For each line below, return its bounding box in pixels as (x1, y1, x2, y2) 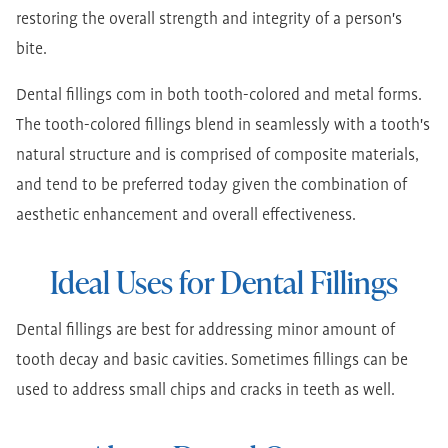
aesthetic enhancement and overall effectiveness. (16, 206, 356, 226)
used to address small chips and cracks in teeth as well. (16, 381, 395, 401)
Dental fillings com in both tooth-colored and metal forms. (16, 86, 421, 106)
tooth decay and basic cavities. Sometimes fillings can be (16, 351, 408, 371)
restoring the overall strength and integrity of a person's (16, 10, 402, 30)
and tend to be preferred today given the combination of (16, 176, 407, 196)
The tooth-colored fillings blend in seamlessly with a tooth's (16, 116, 430, 136)
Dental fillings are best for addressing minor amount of (16, 321, 395, 341)
